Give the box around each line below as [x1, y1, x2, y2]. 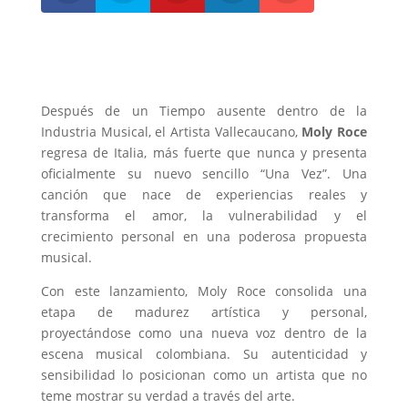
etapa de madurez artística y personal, [40, 302, 368, 321]
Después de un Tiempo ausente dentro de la [40, 101, 368, 119]
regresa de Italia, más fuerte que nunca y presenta [40, 143, 368, 161]
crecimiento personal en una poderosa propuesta [40, 227, 368, 245]
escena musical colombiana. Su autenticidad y [40, 344, 368, 362]
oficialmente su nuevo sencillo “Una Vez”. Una [40, 164, 368, 182]
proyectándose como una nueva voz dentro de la [40, 323, 368, 342]
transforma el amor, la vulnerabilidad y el [40, 206, 368, 224]
